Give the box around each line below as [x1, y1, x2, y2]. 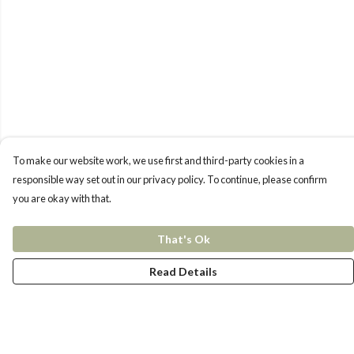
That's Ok [156, 232, 210, 246]
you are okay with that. [13, 192, 111, 205]
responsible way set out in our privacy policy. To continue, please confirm [13, 173, 327, 186]
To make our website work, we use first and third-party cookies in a [13, 154, 304, 167]
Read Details [149, 265, 217, 278]
